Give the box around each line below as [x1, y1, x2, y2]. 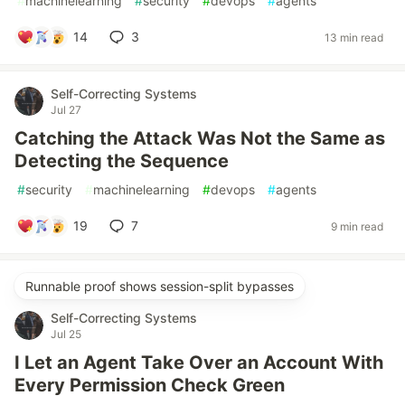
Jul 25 [51, 327, 81, 341]
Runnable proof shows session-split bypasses [25, 278, 294, 294]
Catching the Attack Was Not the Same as [14, 127, 385, 149]
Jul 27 [51, 103, 81, 117]
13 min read [325, 30, 383, 44]
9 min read [331, 219, 383, 233]
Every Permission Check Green [14, 374, 285, 396]
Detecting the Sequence [14, 150, 229, 172]
